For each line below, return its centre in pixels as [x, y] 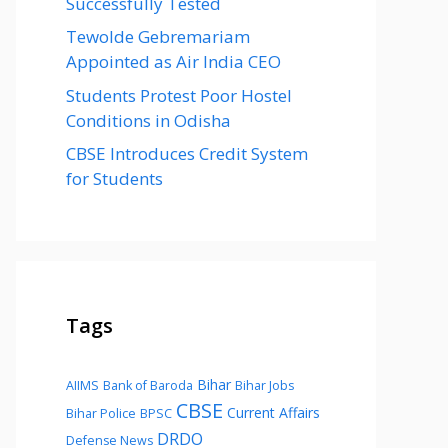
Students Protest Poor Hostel [179, 95]
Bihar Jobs [264, 385]
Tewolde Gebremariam [158, 36]
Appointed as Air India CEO [173, 61]
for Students [114, 178]
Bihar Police [101, 413]
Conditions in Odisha [148, 120]
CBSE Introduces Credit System [187, 153]
